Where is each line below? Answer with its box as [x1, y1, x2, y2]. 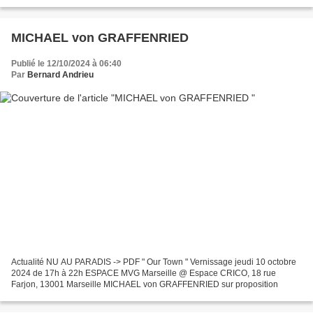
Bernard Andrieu [27, 70, 94, 80]
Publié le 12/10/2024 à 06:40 [11, 59, 122, 69]
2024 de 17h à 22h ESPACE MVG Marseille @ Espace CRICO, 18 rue [11, 268, 276, 278]
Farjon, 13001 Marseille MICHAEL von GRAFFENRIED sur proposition [11, 279, 278, 289]
